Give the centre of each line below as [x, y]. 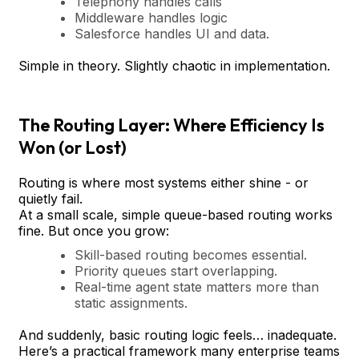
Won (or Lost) [73, 147]
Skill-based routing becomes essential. [191, 254]
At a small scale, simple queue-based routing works [175, 214]
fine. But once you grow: [94, 230]
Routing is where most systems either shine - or [163, 182]
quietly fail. [50, 198]
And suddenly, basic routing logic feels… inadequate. [177, 335]
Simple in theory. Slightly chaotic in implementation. [174, 65]
